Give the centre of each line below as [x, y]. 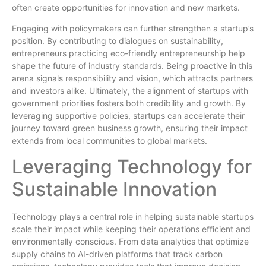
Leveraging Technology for [132, 166]
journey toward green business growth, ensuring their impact [130, 128]
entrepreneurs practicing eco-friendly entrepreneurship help [129, 53]
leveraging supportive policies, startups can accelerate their [128, 116]
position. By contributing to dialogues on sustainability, [118, 41]
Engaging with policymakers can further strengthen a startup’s [133, 28]
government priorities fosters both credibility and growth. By [129, 103]
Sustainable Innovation [114, 189]
